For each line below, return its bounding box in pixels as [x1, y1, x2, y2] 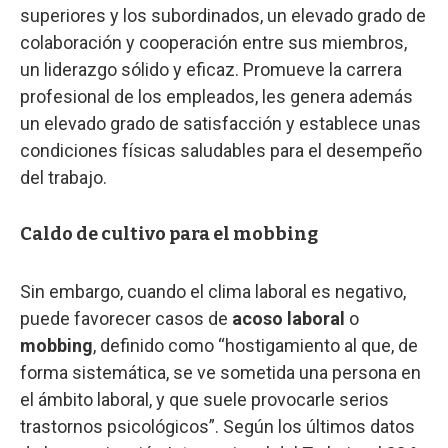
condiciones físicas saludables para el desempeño [20, 139, 422, 161]
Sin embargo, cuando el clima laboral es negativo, [20, 280, 406, 302]
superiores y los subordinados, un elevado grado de [20, 4, 426, 26]
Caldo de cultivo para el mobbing [20, 222, 318, 245]
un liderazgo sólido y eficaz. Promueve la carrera [20, 58, 402, 80]
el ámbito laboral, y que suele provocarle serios [20, 388, 389, 410]
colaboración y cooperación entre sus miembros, [20, 31, 407, 53]
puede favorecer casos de [20, 307, 232, 329]
